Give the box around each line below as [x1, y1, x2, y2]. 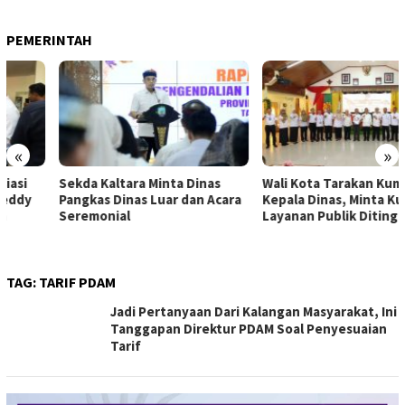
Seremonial [6, 207, 78, 224]
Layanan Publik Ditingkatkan [209, 207, 389, 224]
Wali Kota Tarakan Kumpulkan [209, 174, 393, 192]
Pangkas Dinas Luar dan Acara [6, 191, 189, 208]
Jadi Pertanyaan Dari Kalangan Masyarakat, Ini [110, 303, 397, 320]
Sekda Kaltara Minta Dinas [6, 174, 168, 192]
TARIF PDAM [39, 273, 116, 291]
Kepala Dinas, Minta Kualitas [209, 191, 385, 208]
